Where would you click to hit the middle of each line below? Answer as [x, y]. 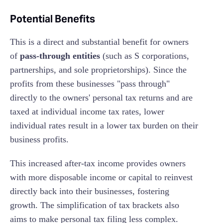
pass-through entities [60, 56]
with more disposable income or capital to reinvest [101, 177]
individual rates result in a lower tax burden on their [104, 126]
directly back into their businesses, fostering [90, 191]
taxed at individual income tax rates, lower [87, 112]
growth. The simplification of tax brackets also [95, 205]
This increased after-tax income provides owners [98, 164]
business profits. [41, 140]
